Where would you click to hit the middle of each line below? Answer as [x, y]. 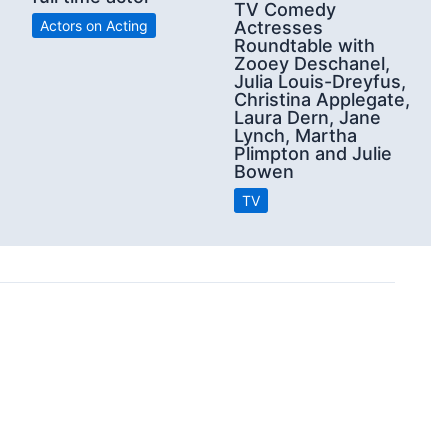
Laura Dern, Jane [307, 118]
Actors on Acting [94, 25]
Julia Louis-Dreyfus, [320, 82]
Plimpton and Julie [313, 154]
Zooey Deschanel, [312, 64]
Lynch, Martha [295, 136]
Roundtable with [304, 46]
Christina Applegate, [322, 100]
